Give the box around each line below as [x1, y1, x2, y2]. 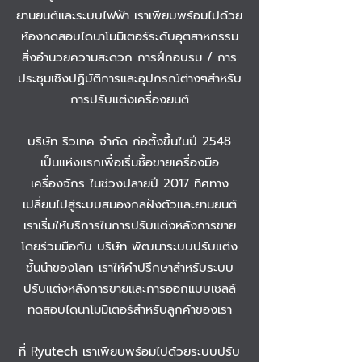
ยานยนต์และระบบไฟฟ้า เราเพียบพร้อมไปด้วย [16, 6, 242, 24]
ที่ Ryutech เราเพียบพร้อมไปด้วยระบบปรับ [19, 342, 240, 360]
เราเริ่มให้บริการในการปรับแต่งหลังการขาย [23, 216, 236, 234]
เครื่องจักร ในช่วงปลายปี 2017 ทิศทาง [30, 174, 229, 192]
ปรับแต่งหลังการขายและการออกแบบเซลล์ [23, 279, 236, 297]
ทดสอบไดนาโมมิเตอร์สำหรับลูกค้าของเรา [27, 300, 232, 318]
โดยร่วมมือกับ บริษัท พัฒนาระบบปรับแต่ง [21, 237, 238, 255]
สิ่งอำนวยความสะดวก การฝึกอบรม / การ [22, 48, 237, 66]
